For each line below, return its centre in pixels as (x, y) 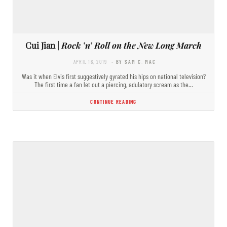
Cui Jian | (43, 45)
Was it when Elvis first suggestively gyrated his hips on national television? (113, 76)
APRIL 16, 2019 (90, 61)
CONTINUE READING (113, 101)
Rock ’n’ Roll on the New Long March (131, 45)
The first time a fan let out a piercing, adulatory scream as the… (113, 84)
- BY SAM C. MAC (134, 61)
